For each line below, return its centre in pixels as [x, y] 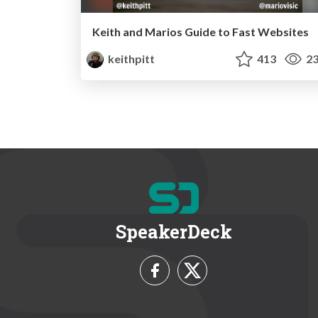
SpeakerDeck [174, 232]
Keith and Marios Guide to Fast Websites [201, 32]
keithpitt [131, 59]
